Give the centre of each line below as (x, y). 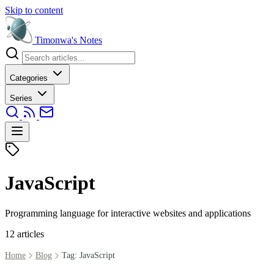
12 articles (24, 234)
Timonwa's (56, 40)
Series (22, 98)
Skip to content (34, 10)
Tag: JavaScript (88, 255)
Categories (30, 78)
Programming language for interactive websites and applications (128, 213)
